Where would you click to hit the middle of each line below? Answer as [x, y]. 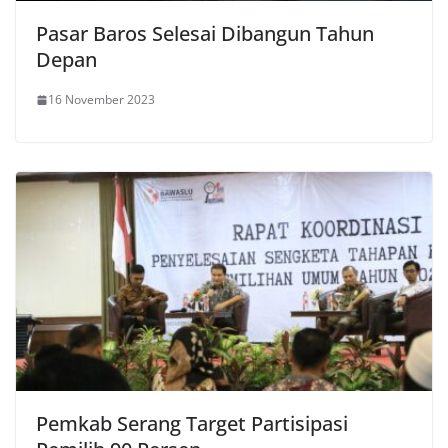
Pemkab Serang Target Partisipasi [192, 424]
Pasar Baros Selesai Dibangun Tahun [205, 34]
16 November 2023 [101, 100]
